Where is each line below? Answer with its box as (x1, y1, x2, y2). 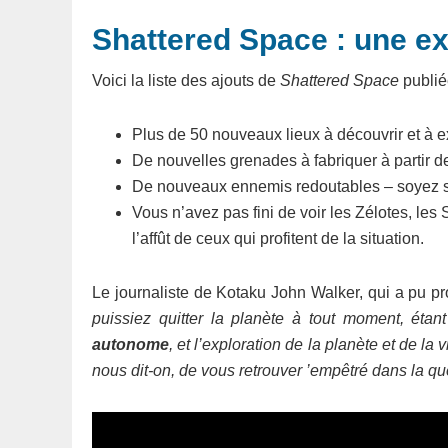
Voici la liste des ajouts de (92, 72, 280, 89)
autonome (92, 336, 169, 353)
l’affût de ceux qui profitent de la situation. (132, 230, 424, 247)
